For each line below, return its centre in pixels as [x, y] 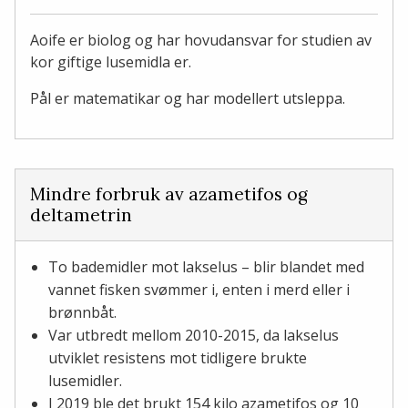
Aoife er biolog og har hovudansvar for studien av [201, 41]
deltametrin [81, 215]
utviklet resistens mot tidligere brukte [178, 358]
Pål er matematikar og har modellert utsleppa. [188, 99]
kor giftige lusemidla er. [111, 62]
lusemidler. [85, 381]
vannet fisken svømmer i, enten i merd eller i [199, 290]
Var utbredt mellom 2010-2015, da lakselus [194, 336]
